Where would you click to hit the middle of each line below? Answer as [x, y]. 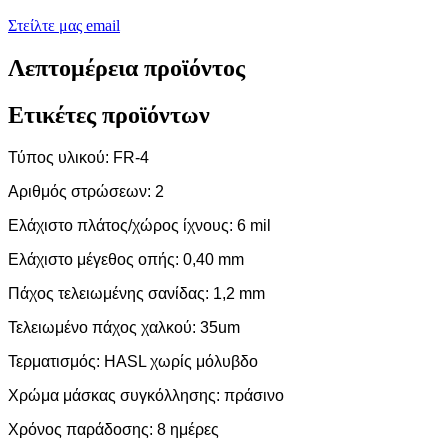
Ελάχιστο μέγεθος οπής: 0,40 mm [126, 260]
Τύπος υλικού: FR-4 [78, 158]
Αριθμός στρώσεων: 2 [86, 192]
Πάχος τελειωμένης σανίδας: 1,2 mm [136, 294]
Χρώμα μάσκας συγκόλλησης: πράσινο [146, 396]
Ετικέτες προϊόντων [109, 115]
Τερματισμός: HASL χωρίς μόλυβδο [133, 362]
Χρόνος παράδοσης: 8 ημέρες [113, 430]
